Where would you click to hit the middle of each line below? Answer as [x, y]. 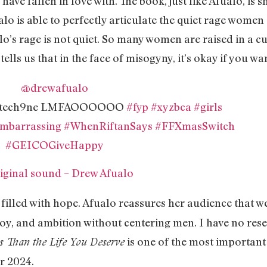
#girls [208, 107]
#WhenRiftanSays [108, 126]
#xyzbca [171, 107]
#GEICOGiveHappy [55, 145]
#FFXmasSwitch [195, 126]
